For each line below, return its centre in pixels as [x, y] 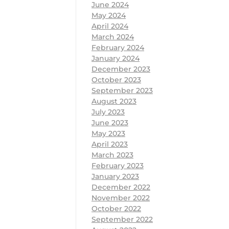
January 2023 [115, 176]
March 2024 [113, 37]
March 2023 [112, 155]
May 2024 [109, 15]
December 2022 [121, 187]
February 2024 [118, 47]
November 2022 [121, 198]
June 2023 [110, 122]
